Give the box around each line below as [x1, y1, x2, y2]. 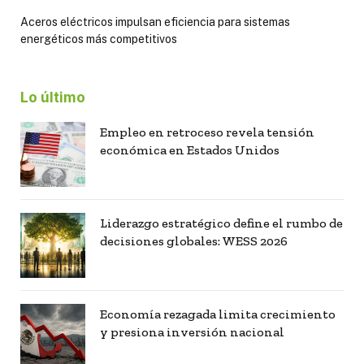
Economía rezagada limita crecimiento [100, 306, 336, 323]
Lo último [20, 89, 85, 106]
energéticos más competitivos [20, 32, 177, 46]
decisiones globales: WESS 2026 [100, 233, 288, 249]
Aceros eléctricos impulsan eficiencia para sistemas [20, 15, 290, 29]
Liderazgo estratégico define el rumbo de [100, 215, 343, 232]
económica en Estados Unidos [100, 142, 279, 158]
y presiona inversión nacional [100, 324, 284, 340]
